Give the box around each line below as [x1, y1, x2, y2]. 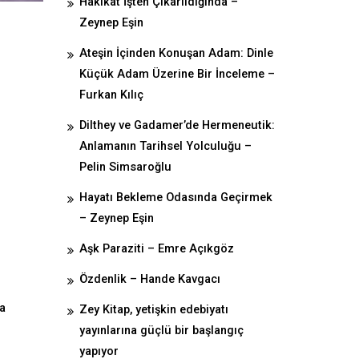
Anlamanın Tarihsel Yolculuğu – [79, 139, 252, 153]
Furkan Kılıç [79, 88, 143, 102]
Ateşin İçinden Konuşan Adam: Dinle [79, 46, 273, 60]
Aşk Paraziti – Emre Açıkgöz [79, 242, 234, 256]
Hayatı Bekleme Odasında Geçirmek [79, 191, 272, 204]
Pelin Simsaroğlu [79, 160, 171, 174]
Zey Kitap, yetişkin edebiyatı [79, 303, 228, 317]
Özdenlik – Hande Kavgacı [79, 272, 220, 286]
